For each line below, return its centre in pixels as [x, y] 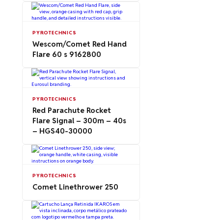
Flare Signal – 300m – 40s [79, 121]
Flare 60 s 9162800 [67, 54]
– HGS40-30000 [62, 131]
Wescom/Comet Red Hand [80, 44]
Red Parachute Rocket [72, 110]
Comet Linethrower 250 [75, 187]
